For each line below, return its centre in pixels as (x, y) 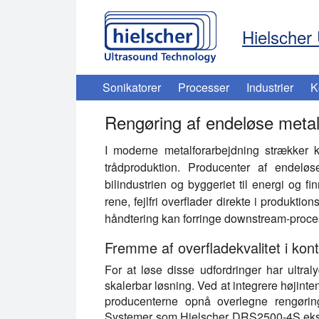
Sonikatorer (132, 87)
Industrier (270, 87)
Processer (204, 87)
